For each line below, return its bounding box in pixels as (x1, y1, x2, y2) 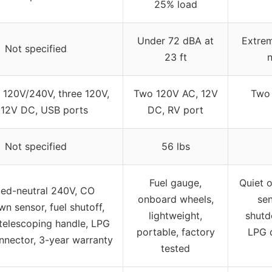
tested (161, 242, 190, 255)
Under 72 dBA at (137, 35, 214, 47)
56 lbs (161, 140, 190, 153)
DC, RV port (148, 104, 203, 117)
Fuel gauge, (149, 177, 202, 189)
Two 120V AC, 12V (133, 87, 218, 100)
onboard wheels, (137, 193, 214, 206)
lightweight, (149, 209, 202, 222)
